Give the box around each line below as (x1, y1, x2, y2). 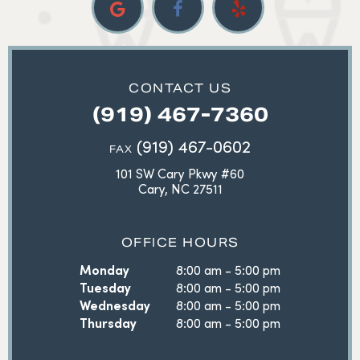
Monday (80, 261, 129, 278)
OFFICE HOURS (121, 235, 239, 250)
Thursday (80, 314, 137, 331)
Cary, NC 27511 (137, 180, 223, 197)
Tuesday (80, 279, 131, 296)
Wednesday (80, 297, 150, 313)
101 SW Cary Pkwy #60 (116, 165, 244, 182)
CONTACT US (129, 80, 231, 96)
